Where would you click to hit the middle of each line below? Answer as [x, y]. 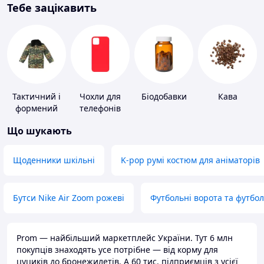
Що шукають [39, 131]
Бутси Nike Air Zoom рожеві [69, 198]
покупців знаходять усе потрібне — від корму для [117, 250]
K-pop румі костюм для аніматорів [190, 160]
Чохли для [100, 97]
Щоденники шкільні [54, 160]
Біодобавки [164, 97]
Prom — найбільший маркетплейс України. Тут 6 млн [125, 238]
